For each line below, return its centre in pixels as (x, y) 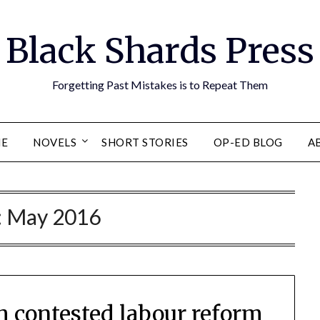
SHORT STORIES (145, 142)
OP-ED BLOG (248, 142)
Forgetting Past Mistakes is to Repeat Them (160, 85)
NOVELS (55, 142)
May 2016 (54, 216)
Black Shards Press (160, 51)
